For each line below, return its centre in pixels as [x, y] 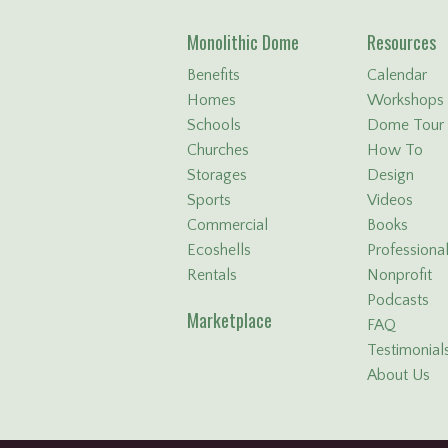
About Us [398, 375]
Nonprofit [399, 275]
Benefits [213, 75]
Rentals [212, 275]
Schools [214, 125]
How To [395, 150]
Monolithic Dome [243, 42]
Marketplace [229, 320]
